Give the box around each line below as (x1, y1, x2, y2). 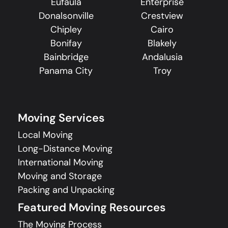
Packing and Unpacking (18, 184, 115, 196)
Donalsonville (38, 10, 94, 22)
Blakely (148, 37, 177, 50)
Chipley (50, 23, 82, 36)
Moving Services (18, 110, 105, 126)
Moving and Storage (18, 170, 102, 183)
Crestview (141, 10, 183, 22)
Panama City (39, 65, 93, 77)
